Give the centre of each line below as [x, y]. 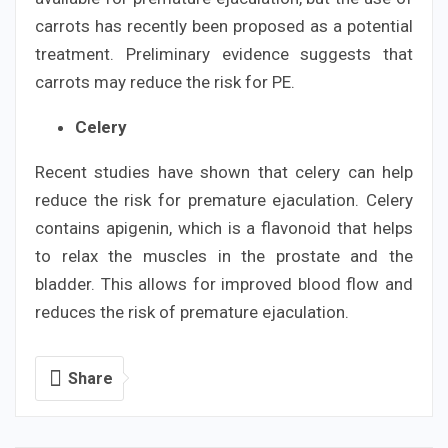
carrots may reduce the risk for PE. [165, 81]
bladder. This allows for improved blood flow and [224, 283]
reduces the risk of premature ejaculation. [192, 311]
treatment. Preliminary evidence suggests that [224, 53]
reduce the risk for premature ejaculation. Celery [224, 199]
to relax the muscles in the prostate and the [224, 255]
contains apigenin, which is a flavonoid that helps [224, 227]
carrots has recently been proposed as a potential [224, 25]
